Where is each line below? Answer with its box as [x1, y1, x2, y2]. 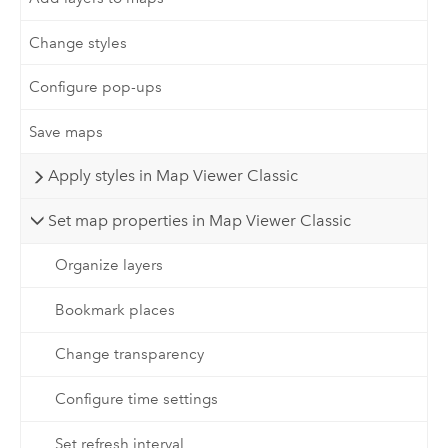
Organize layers [54, 256, 163, 275]
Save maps [29, 122, 104, 141]
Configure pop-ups [29, 78, 163, 97]
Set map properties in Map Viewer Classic [47, 210, 351, 230]
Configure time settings [54, 390, 218, 409]
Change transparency [54, 345, 204, 364]
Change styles [29, 33, 128, 52]
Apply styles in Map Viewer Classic [47, 166, 298, 186]
